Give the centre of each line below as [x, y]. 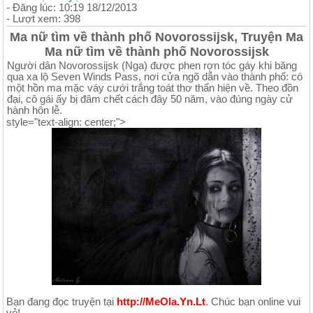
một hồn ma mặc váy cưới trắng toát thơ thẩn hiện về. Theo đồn [153, 88]
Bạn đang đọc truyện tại [61, 301]
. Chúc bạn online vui [253, 301]
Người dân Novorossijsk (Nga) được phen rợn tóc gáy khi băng [152, 65]
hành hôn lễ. [35, 110]
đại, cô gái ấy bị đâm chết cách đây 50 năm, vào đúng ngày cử [150, 99]
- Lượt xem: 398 [43, 19]
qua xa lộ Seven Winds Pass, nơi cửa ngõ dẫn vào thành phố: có [155, 77]
